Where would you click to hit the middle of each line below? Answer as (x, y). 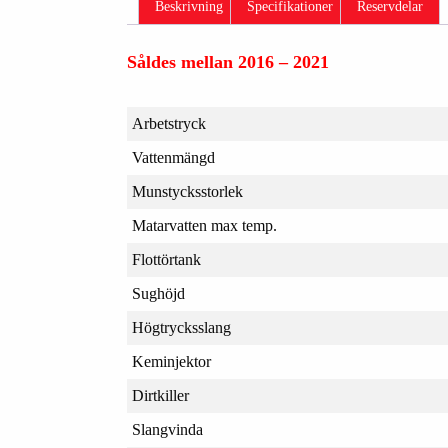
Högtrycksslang (181, 328)
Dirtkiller (160, 396)
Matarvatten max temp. (204, 226)
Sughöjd (158, 294)
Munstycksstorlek (187, 192)
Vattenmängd (173, 158)
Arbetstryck (168, 124)
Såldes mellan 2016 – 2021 (227, 62)
